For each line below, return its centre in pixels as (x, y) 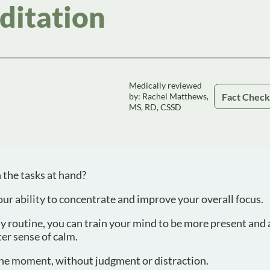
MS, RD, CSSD (155, 107)
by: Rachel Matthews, (169, 96)
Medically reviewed (166, 85)
